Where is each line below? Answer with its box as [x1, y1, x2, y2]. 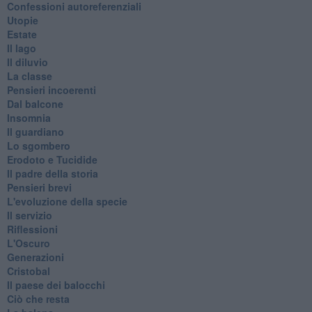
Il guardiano [6, 124, 64, 139]
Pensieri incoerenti [6, 82, 96, 97]
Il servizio [6, 208, 52, 222]
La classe [6, 68, 52, 83]
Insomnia [6, 110, 51, 125]
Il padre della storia [6, 166, 98, 180]
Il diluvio [6, 54, 48, 69]
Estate [6, 26, 37, 41]
